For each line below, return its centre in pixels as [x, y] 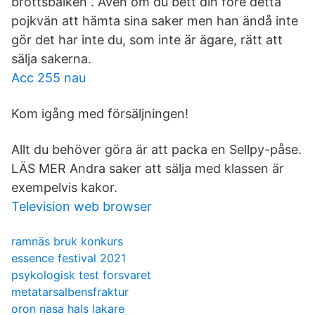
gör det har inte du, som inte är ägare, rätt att [147, 40]
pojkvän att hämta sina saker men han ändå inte [155, 21]
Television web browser [82, 206]
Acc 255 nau [49, 78]
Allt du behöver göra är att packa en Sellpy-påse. [156, 149]
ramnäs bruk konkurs [67, 241]
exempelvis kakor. [64, 187]
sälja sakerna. [51, 59]
